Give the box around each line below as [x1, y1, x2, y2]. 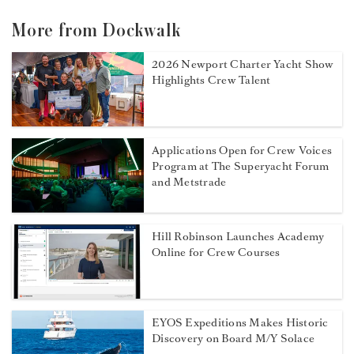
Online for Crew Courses [152, 245, 281, 261]
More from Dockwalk [12, 21, 181, 40]
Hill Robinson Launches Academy [152, 229, 325, 245]
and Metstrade [152, 175, 227, 190]
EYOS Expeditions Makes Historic [152, 315, 329, 331]
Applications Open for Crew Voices [152, 143, 333, 159]
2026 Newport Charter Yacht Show [152, 57, 334, 72]
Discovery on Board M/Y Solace [152, 331, 315, 347]
